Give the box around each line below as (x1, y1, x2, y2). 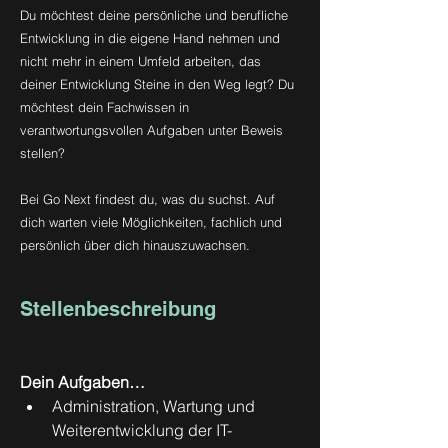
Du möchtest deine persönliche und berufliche (20, 7, 288, 23)
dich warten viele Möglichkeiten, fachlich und (20, 214, 282, 230)
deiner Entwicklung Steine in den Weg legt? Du (20, 76, 294, 92)
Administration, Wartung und (52, 396, 259, 416)
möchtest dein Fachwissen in (20, 99, 189, 115)
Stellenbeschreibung (20, 297, 216, 321)
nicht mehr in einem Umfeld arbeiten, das (20, 53, 261, 69)
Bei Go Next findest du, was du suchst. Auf (20, 191, 275, 207)
